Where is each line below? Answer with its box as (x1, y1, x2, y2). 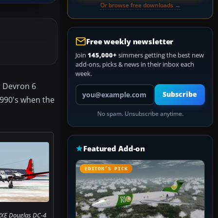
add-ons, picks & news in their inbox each (75, 60, 194, 69)
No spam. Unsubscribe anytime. (97, 110, 183, 117)
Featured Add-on (83, 144, 145, 153)
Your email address (75, 84, 130, 92)
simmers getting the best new (117, 51, 204, 59)
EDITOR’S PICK (85, 166, 128, 171)
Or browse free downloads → (100, 1, 181, 9)
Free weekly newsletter (86, 36, 174, 46)
